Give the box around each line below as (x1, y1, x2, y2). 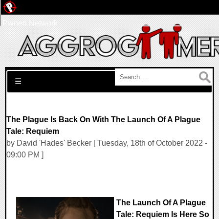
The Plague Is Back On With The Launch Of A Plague (6, 115, 200, 124)
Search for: (6, 70, 44, 78)
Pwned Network (2, 19, 58, 27)
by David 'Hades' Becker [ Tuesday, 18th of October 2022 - (6, 139, 207, 147)
